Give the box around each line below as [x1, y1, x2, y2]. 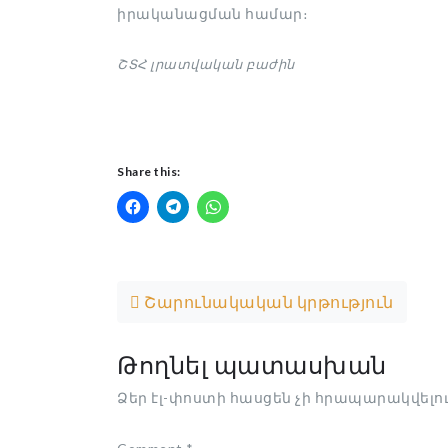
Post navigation [131, 247, 343, 283]
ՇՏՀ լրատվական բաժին [117, 56, 295, 72]
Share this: [117, 164, 181, 179]
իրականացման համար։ [117, 5, 308, 22]
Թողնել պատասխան [117, 350, 387, 379]
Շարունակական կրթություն [140, 292, 394, 311]
